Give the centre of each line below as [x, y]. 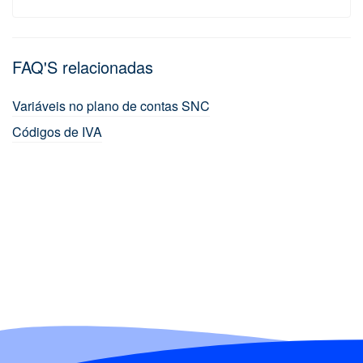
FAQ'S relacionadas [83, 67]
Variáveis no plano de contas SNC [111, 106]
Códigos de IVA [57, 132]
